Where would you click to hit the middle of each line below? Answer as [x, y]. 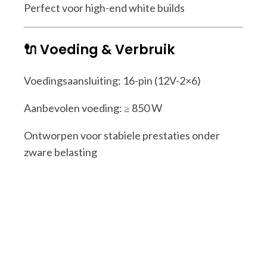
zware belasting [60, 152]
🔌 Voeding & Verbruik [100, 50]
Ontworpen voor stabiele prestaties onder [122, 135]
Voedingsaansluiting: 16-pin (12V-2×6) [112, 80]
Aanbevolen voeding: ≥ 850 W [93, 108]
